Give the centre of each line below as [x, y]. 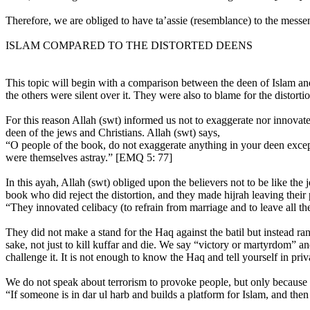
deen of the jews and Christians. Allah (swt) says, [114, 133]
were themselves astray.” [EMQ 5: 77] [89, 157]
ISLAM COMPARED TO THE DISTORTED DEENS [129, 45]
